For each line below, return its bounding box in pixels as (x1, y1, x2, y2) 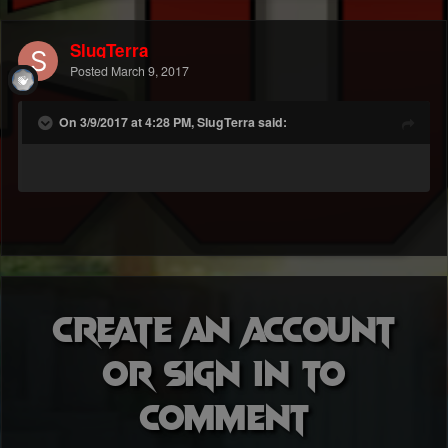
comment (139, 393, 309, 438)
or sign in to (103, 349, 345, 394)
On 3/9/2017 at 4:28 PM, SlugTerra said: (59, 113, 287, 132)
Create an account (53, 305, 395, 350)
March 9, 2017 (111, 62, 189, 81)
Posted (70, 62, 111, 81)
